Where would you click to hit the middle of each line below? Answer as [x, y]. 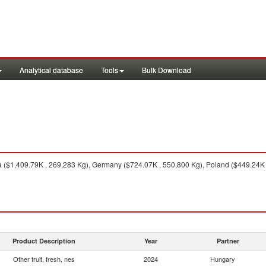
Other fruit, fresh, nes [44, 259]
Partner [228, 241]
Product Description [44, 241]
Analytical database [51, 70]
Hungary [223, 259]
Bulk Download [167, 70]
